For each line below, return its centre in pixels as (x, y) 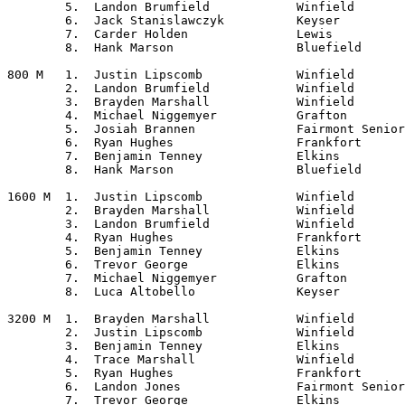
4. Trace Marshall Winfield (36, 359)
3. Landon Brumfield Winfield (36, 224)
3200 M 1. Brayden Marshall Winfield (29, 319)
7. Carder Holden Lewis (36, 34)
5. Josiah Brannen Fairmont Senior (36, 129)
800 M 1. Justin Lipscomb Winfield (25, 75)
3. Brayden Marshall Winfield (36, 102)
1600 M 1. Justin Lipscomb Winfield (29, 197)
